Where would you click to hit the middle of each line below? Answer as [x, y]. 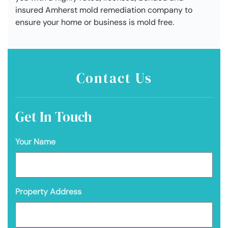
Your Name [35, 141]
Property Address [48, 191]
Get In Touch [54, 117]
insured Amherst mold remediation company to [104, 10]
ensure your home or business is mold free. [95, 22]
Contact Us [114, 78]
